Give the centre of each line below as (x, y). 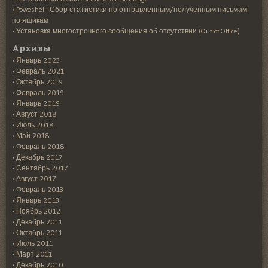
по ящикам (30, 20)
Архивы (31, 48)
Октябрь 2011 (39, 232)
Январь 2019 (38, 103)
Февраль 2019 (40, 92)
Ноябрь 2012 (38, 211)
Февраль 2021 (40, 71)
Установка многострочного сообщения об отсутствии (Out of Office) (128, 31)
